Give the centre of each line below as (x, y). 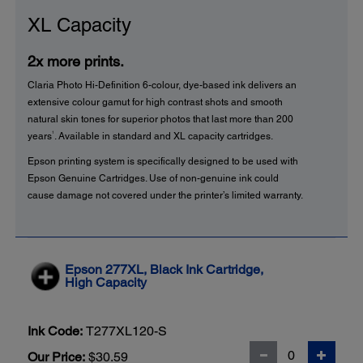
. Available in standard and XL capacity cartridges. (164, 137)
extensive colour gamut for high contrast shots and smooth (155, 102)
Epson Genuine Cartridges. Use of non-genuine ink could (153, 179)
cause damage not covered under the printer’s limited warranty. (165, 196)
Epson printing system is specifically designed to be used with (163, 162)
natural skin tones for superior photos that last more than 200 (160, 120)
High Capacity (106, 283)
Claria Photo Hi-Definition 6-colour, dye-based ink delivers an (162, 85)
